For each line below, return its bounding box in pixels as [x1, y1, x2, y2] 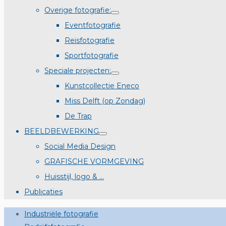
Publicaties [24, 187, 63, 196]
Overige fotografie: [44, 6, 111, 15]
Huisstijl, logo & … [44, 172, 104, 181]
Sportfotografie [65, 51, 119, 60]
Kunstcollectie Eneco [65, 81, 139, 90]
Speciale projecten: [44, 66, 111, 75]
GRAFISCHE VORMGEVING [44, 157, 144, 166]
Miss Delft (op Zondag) [65, 96, 145, 105]
